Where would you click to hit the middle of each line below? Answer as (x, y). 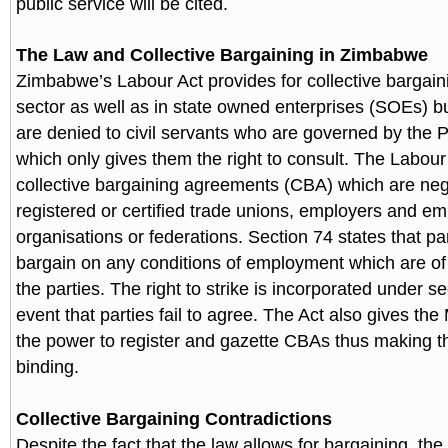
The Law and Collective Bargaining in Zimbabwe (222, 55)
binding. (47, 367)
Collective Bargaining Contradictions (174, 419)
